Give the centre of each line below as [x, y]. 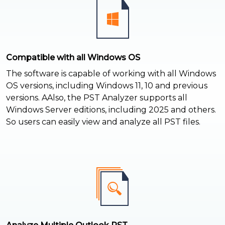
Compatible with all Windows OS [73, 57]
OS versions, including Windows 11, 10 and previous [107, 85]
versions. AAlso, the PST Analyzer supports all [97, 97]
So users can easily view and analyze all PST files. [103, 122]
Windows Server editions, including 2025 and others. [111, 109]
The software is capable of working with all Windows [111, 73]
